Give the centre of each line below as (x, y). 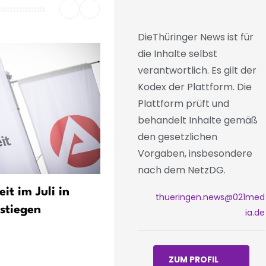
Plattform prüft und (183, 103)
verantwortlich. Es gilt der (197, 70)
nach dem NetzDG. (181, 170)
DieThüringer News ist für (195, 37)
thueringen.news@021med (210, 197)
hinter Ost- (146, 210)
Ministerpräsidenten (172, 228)
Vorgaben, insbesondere (195, 153)
